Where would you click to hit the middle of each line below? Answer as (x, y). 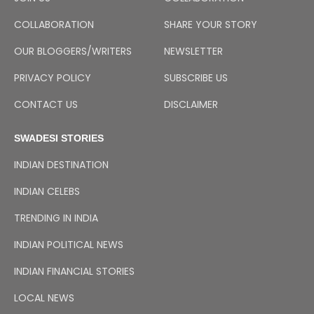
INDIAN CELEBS (47, 192)
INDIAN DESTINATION (61, 165)
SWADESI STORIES (59, 138)
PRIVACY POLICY (53, 78)
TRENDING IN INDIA (56, 218)
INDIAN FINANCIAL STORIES (74, 272)
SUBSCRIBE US (196, 78)
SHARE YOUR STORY (211, 25)
